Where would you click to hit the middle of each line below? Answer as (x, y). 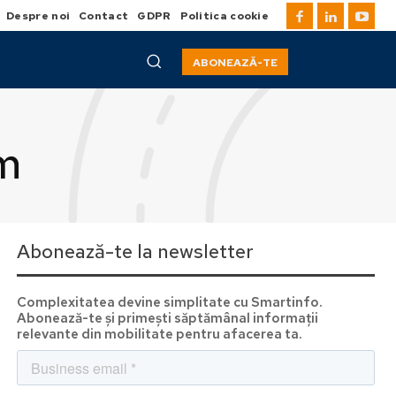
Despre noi (38, 15)
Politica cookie (224, 15)
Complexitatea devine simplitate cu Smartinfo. (169, 302)
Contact (104, 15)
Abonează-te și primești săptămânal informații (167, 318)
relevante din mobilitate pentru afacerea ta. (159, 334)
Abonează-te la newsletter (135, 251)
